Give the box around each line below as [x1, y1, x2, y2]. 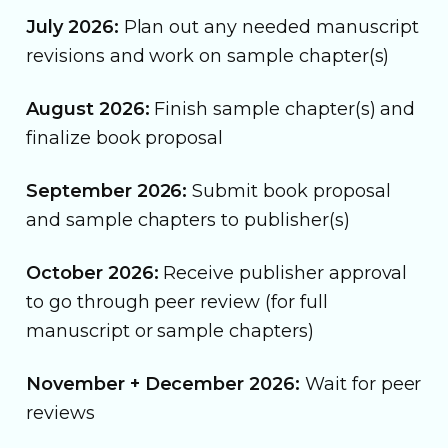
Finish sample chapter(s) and [149, 97, 416, 120]
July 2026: [26, 15, 119, 38]
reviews [26, 401, 95, 424]
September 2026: [26, 179, 188, 202]
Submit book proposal [187, 179, 391, 202]
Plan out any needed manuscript [118, 15, 420, 38]
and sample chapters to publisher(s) [26, 208, 350, 231]
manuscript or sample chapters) [26, 319, 314, 342]
